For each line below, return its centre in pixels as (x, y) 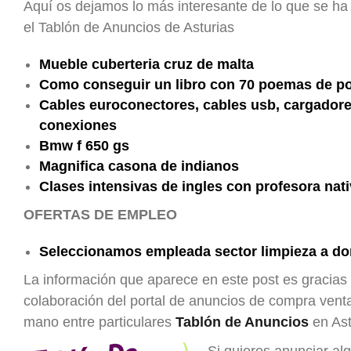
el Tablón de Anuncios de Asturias (129, 27)
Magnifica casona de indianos (139, 166)
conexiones (78, 125)
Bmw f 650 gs (84, 146)
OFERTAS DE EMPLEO (100, 215)
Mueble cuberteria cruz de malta (147, 64)
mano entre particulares (100, 322)
